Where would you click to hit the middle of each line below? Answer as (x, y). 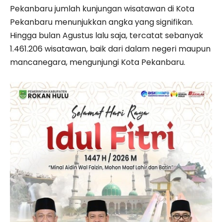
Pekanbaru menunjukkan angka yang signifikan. (102, 22)
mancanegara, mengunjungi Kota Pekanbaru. (98, 62)
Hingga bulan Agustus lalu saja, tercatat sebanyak (107, 35)
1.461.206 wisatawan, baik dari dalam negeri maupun (110, 49)
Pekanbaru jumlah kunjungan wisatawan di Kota (102, 8)
